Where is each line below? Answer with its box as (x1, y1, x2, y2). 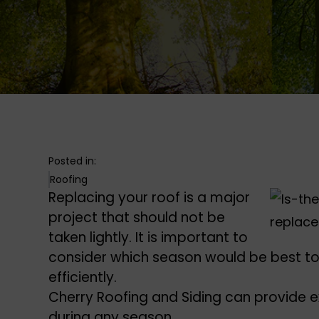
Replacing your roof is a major (48, 188, 250, 207)
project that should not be (48, 208, 225, 227)
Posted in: (48, 154, 96, 168)
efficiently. (48, 268, 117, 287)
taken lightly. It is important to (48, 228, 248, 247)
